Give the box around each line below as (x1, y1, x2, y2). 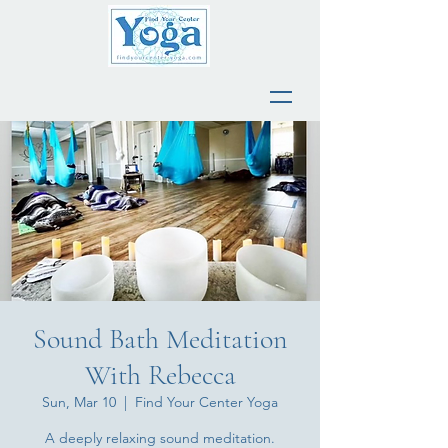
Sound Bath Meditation (33, 322, 287, 356)
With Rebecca (84, 358, 236, 392)
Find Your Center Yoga (135, 393, 278, 411)
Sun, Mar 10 (42, 393, 116, 411)
